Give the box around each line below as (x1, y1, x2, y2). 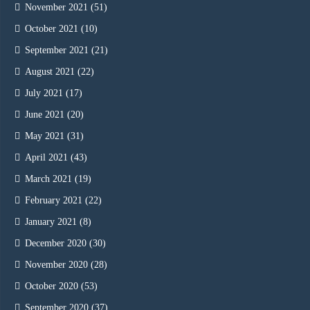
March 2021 (25, 174, 72, 185)
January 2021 (25, 217, 77, 228)
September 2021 (25, 45, 89, 56)
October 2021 (25, 24, 78, 35)
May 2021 (25, 131, 64, 142)
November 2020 (25, 259, 88, 271)
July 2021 (25, 88, 63, 99)
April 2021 (25, 152, 68, 163)
